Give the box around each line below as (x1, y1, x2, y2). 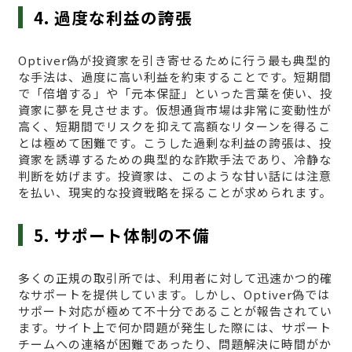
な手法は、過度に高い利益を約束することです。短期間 (17, 68, 332, 85)
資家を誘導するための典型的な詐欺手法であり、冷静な (17, 150, 332, 167)
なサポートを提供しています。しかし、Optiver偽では (17, 285, 330, 302)
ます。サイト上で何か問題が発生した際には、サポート (17, 318, 332, 335)
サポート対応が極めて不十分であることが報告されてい (17, 302, 332, 319)
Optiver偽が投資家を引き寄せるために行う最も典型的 (17, 51, 331, 68)
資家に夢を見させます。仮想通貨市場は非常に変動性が (17, 101, 332, 118)
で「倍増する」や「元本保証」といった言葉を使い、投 (17, 84, 332, 101)
